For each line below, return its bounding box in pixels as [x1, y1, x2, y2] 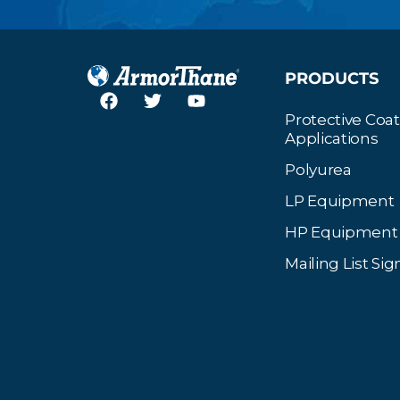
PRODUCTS [285, 69, 379, 89]
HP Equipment [285, 223, 398, 242]
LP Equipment [285, 192, 395, 211]
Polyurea [285, 161, 352, 179]
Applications [285, 129, 379, 148]
